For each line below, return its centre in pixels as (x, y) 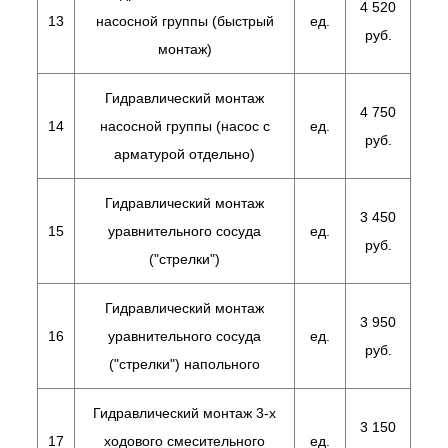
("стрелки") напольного (184, 364)
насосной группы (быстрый (184, 21)
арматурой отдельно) (184, 154)
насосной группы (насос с (184, 126)
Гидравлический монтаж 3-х (184, 413)
